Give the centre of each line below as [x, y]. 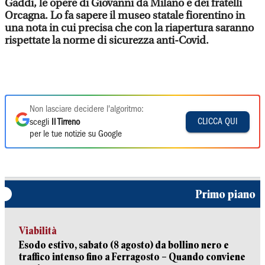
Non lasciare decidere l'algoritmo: [87, 109]
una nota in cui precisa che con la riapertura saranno [129, 28]
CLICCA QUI [218, 122]
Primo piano [225, 194]
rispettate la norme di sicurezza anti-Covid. [107, 41]
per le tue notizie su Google [76, 134]
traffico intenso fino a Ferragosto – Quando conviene [132, 257]
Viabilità [38, 231]
